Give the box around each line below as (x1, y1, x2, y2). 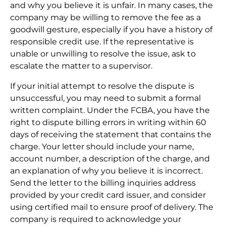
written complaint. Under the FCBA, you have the (10, 105, 210, 115)
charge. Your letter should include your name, (10, 141, 194, 151)
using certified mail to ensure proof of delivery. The (10, 202, 213, 212)
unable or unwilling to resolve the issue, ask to (10, 48, 196, 59)
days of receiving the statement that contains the (10, 129, 211, 139)
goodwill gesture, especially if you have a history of (10, 24, 212, 34)
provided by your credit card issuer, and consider (10, 190, 206, 200)
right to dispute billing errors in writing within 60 (10, 117, 206, 127)
